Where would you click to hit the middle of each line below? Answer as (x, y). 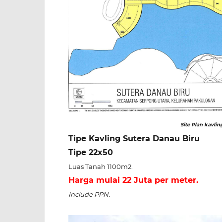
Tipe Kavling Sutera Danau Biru (135, 139)
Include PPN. (90, 194)
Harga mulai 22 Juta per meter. (133, 180)
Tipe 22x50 (91, 152)
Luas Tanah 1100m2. (101, 166)
